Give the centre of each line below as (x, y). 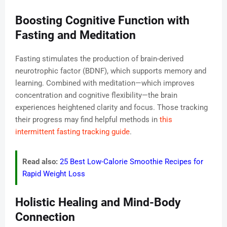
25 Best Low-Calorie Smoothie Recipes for (131, 162)
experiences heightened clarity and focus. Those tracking (111, 108)
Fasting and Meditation (75, 35)
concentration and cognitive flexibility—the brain (96, 96)
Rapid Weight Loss (54, 174)
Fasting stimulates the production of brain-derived (99, 59)
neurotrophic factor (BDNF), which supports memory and (111, 71)
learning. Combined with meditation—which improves (105, 83)
